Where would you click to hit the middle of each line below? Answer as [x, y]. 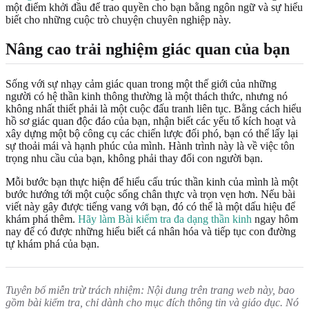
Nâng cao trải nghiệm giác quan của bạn [148, 49]
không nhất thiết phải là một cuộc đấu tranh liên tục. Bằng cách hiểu [153, 109]
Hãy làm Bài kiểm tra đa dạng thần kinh [165, 219]
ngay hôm [275, 219]
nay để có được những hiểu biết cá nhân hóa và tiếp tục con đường [151, 232]
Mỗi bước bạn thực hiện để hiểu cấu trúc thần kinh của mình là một [152, 182]
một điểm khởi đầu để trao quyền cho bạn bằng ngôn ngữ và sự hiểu [154, 8]
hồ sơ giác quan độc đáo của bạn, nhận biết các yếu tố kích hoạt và [151, 121]
